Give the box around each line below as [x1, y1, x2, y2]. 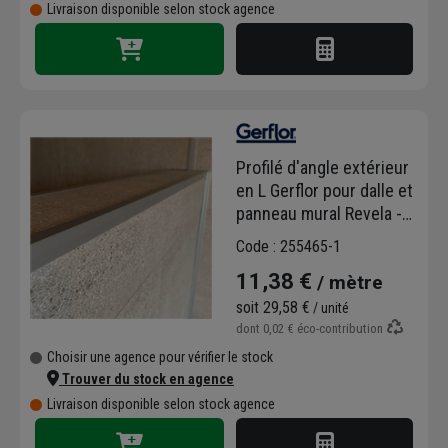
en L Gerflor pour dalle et [236, 179, 413, 201]
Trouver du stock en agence [59, 370, 234, 387]
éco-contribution [294, 320, 386, 336]
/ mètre [312, 270, 383, 294]
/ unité [310, 299, 349, 316]
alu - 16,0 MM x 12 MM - [236, 225, 405, 247]
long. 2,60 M [236, 248, 322, 270]
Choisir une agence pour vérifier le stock [47, 348, 273, 365]
